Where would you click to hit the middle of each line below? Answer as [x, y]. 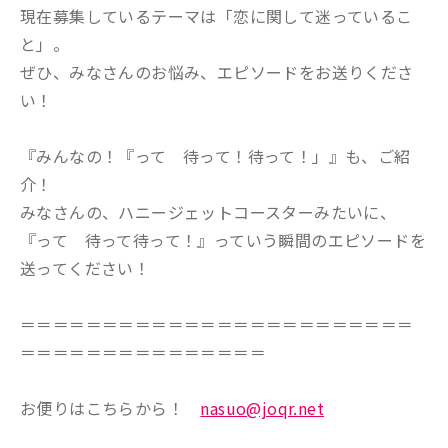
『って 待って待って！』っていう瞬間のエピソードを [223, 240]
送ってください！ [85, 268]
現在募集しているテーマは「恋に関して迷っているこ [216, 16]
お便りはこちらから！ [110, 408]
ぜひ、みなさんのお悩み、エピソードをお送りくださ [217, 72]
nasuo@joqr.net [262, 408]
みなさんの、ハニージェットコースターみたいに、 [208, 212]
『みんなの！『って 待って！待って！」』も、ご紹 [215, 156]
